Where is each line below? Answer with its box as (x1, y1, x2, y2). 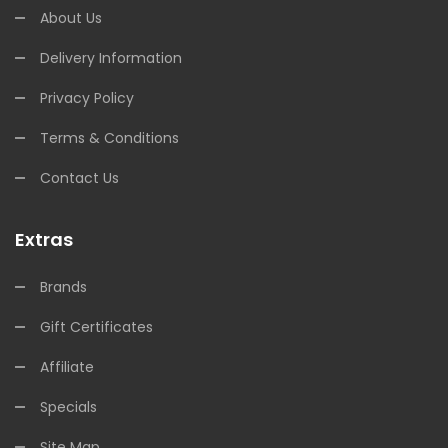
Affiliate (40, 357, 94, 377)
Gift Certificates (40, 317, 153, 337)
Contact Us (40, 168, 119, 188)
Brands (40, 277, 87, 297)
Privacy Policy (40, 88, 134, 108)
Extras (15, 227, 73, 252)
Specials (40, 397, 97, 417)
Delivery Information (40, 48, 182, 68)
